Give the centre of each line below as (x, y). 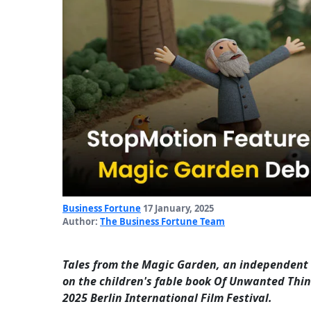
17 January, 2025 (177, 209)
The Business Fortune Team (162, 222)
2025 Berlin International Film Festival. (167, 298)
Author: (81, 222)
